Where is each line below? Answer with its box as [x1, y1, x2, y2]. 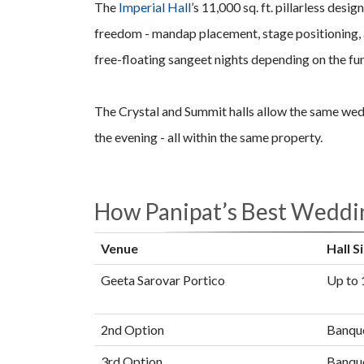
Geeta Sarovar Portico [100, 271, 225, 288]
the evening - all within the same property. [93, 128, 323, 145]
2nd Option [100, 321, 164, 337]
